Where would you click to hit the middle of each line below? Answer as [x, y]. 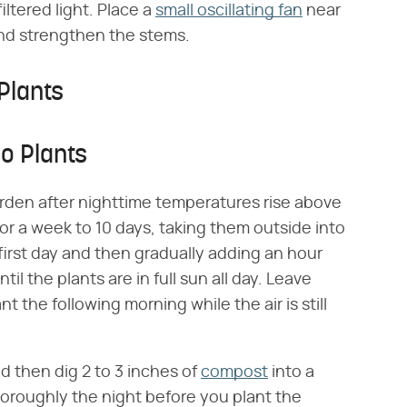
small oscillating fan [229, 11]
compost [234, 372]
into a [291, 372]
